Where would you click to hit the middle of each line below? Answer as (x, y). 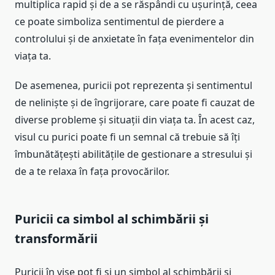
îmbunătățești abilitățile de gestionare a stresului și (134, 154)
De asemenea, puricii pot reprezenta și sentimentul (134, 85)
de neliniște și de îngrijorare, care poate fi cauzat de (135, 102)
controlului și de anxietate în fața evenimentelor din (134, 38)
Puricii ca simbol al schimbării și (112, 219)
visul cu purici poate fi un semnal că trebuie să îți (127, 137)
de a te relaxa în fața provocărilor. (92, 171)
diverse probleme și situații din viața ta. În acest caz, (135, 119)
